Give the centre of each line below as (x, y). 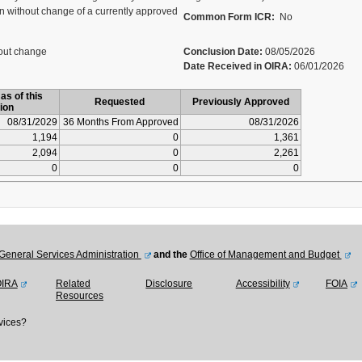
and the (170, 255)
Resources (79, 296)
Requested (120, 102)
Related (73, 284)
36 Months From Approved (120, 122)
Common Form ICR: (229, 17)
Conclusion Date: (223, 52)
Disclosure (169, 284)
